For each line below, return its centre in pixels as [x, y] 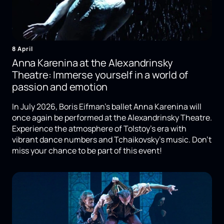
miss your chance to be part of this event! [87, 151]
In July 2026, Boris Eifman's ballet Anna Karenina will [107, 107]
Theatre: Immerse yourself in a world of [100, 75]
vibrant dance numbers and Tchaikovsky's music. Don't [112, 140]
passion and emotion [60, 87]
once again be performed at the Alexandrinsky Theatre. [112, 118]
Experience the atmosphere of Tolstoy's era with [99, 129]
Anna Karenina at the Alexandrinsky [93, 63]
